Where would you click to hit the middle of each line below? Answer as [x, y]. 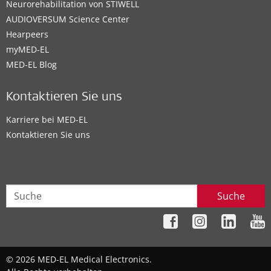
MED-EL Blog [31, 64]
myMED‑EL [28, 49]
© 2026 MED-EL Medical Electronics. [79, 260]
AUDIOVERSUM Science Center [68, 19]
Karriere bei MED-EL [47, 119]
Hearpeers [27, 34]
